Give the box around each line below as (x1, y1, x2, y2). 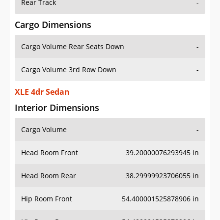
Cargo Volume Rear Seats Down (21, 42, 124, 52)
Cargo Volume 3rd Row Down (21, 65, 116, 75)
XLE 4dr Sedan (15, 86, 70, 98)
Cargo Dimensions (15, 19, 91, 31)
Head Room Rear (21, 171, 76, 181)
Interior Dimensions (15, 102, 99, 114)
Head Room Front (21, 148, 78, 158)
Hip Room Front (21, 194, 72, 204)
